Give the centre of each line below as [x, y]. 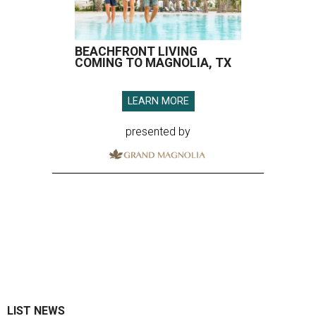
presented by [158, 132]
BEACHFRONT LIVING [136, 51]
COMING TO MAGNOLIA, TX [153, 63]
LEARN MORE [158, 101]
